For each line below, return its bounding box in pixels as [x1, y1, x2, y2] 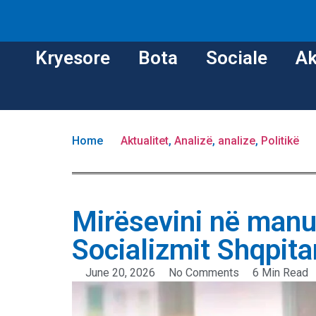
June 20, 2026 [85, 266, 155, 280]
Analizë [174, 134, 212, 148]
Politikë [261, 134, 299, 148]
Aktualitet [121, 134, 169, 148]
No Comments [169, 266, 239, 280]
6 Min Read [253, 266, 308, 280]
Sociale [206, 47, 267, 69]
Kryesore [35, 47, 110, 69]
